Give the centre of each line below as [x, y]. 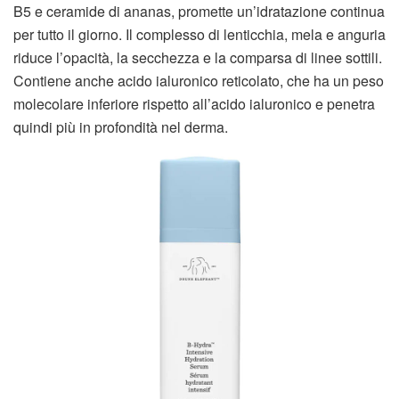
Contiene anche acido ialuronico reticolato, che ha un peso [199, 81]
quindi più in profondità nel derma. [121, 127]
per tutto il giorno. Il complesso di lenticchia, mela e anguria [199, 35]
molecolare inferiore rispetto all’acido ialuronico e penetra [194, 104]
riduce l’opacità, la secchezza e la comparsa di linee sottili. [198, 58]
